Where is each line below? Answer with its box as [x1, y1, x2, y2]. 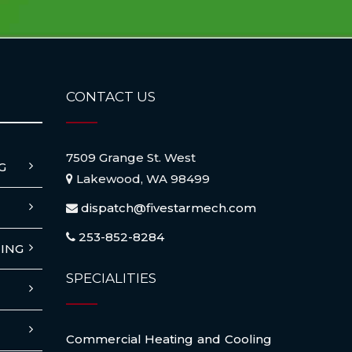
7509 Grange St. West [65, 150, 196, 166]
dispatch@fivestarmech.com [80, 200, 256, 216]
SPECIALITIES [65, 270, 156, 287]
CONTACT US [65, 89, 156, 105]
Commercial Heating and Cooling [65, 332, 272, 347]
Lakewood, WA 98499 [72, 171, 210, 187]
